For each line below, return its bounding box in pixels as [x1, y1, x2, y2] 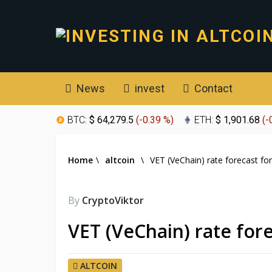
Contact [192, 82, 233, 95]
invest [132, 82, 165, 95]
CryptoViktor [82, 193, 144, 207]
